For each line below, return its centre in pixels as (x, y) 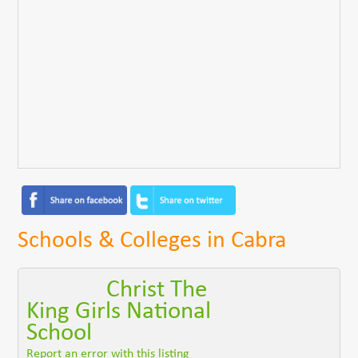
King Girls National (119, 312)
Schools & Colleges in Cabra (152, 241)
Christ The (157, 290)
